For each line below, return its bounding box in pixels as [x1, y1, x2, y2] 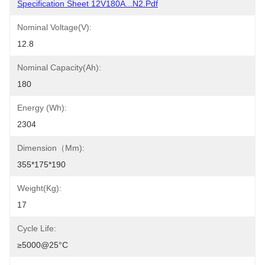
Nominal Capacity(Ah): [17, 63, 101, 72]
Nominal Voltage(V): [17, 22, 92, 32]
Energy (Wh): [17, 103, 67, 112]
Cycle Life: [17, 224, 56, 233]
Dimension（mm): [17, 143, 85, 153]
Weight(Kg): [17, 183, 62, 193]
